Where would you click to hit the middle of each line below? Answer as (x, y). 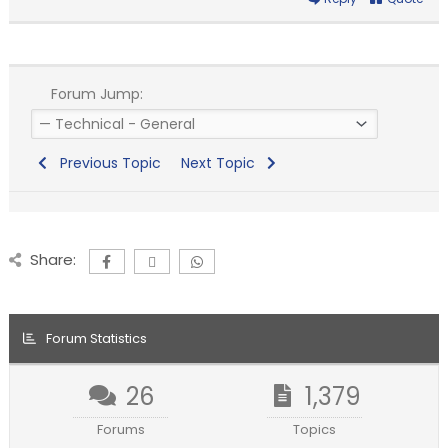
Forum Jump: (94, 94)
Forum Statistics (97, 339)
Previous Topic (106, 163)
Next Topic (221, 163)
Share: (52, 260)
